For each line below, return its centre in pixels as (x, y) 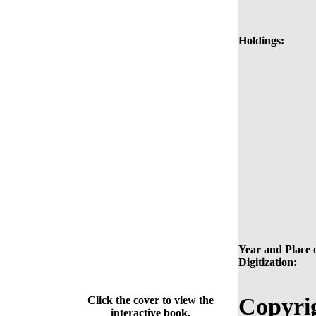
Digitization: (268, 262)
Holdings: (261, 41)
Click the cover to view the (150, 300)
